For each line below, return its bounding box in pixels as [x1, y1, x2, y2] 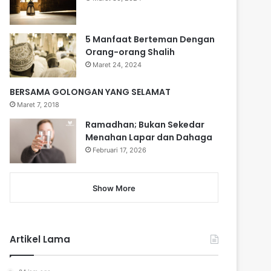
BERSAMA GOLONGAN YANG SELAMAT [10, 86, 171, 99]
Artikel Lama [10, 232, 71, 246]
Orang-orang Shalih [85, 45, 175, 58]
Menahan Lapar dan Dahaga [85, 131, 213, 144]
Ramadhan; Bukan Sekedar [85, 119, 205, 131]
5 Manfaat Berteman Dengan [85, 33, 215, 45]
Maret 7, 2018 [17, 100, 60, 109]
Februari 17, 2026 [93, 146, 147, 155]
